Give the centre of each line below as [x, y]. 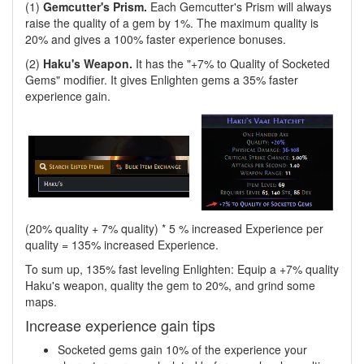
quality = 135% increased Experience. [122, 244]
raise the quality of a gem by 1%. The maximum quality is [172, 23]
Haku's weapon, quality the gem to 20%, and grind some [170, 285]
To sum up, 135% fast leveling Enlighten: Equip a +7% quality [182, 269]
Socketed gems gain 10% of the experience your [182, 349]
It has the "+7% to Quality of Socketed [231, 64]
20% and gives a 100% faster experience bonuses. [156, 39]
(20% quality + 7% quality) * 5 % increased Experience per [174, 228]
